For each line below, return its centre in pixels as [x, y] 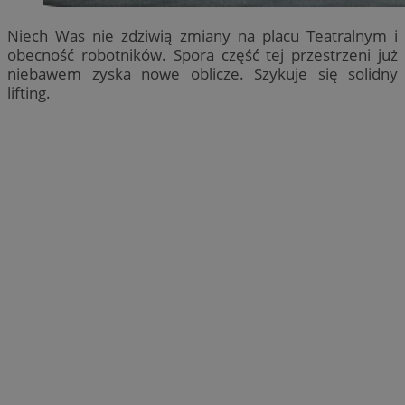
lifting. [29, 93]
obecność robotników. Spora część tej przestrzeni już [202, 55]
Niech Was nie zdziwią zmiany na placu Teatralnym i [202, 36]
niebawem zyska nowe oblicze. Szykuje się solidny [202, 74]
